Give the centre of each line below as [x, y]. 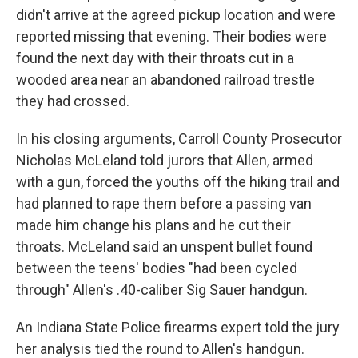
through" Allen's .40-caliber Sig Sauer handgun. [162, 290]
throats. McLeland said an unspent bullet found [164, 247]
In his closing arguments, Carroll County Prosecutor [179, 139]
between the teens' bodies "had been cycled [157, 268]
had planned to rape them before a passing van [164, 203]
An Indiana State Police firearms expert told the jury [178, 327]
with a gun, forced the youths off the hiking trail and [178, 182]
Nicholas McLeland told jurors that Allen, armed [165, 160]
